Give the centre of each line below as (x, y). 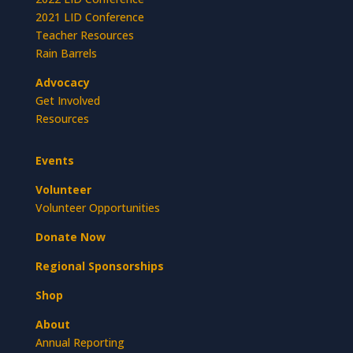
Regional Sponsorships (99, 266)
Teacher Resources (84, 35)
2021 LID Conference (89, 17)
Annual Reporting (80, 342)
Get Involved (67, 100)
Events (54, 160)
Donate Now (70, 236)
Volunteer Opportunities (97, 207)
